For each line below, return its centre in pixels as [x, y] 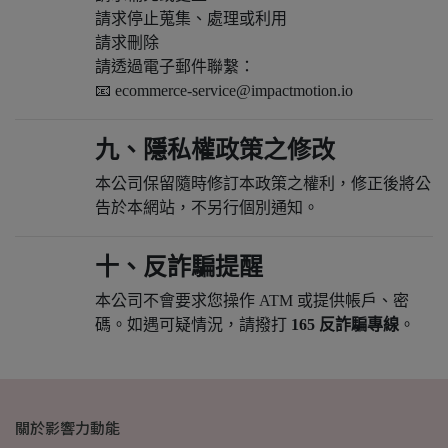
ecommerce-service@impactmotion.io [234, 90]
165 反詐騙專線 [345, 324]
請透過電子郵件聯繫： [175, 66]
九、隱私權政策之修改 [215, 150]
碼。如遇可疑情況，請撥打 [193, 324]
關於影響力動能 [67, 427]
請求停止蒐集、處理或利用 [191, 18]
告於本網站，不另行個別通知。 [207, 207]
